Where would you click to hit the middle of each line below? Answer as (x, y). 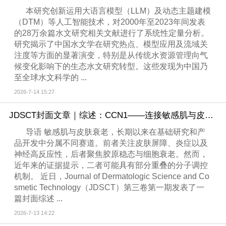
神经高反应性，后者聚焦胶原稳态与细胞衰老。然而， (111, 154)
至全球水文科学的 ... (51, 78)
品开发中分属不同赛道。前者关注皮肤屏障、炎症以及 (111, 143)
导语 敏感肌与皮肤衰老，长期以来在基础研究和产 (116, 132)
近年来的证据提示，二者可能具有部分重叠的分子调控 (111, 165)
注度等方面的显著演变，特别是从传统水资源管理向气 (111, 55)
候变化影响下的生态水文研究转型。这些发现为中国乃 (111, 67)
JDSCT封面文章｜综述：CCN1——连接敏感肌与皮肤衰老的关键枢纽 (209, 115)
